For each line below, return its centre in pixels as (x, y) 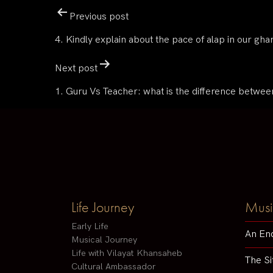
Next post (76, 69)
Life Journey (103, 207)
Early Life (90, 227)
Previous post (99, 17)
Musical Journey (104, 240)
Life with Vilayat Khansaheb (127, 253)
